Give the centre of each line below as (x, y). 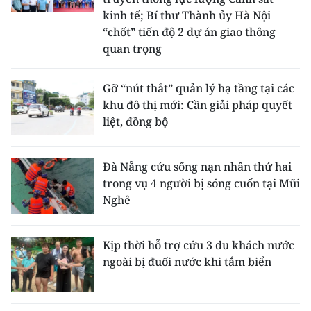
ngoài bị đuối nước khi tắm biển (187, 262)
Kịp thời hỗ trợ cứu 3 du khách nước (199, 245)
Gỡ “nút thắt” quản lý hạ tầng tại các (199, 89)
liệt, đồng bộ (135, 122)
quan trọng (132, 49)
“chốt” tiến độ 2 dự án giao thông (189, 32)
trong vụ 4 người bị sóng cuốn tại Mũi (201, 184)
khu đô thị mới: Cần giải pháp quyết (197, 105)
